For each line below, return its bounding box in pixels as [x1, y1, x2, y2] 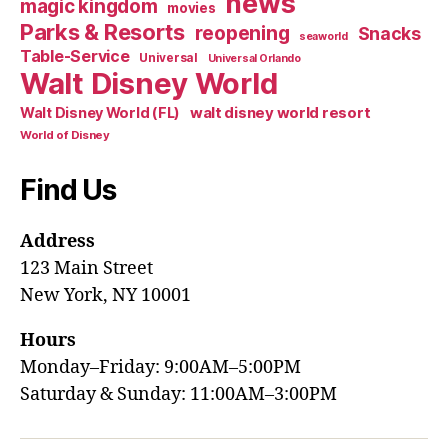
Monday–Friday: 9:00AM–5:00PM [20, 356, 301, 379]
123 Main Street [20, 257, 153, 280]
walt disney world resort [189, 103, 371, 122]
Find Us [20, 173, 116, 207]
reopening [194, 21, 290, 45]
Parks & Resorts [20, 19, 185, 45]
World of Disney [20, 128, 110, 142]
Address [20, 230, 95, 253]
